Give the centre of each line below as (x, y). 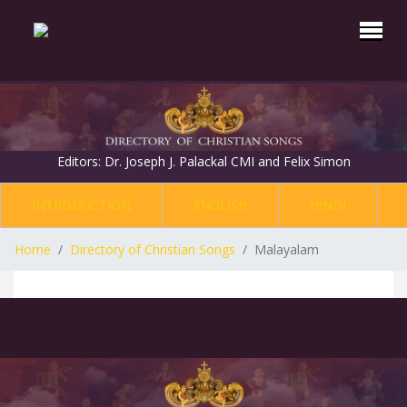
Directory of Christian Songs (153, 250)
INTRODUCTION (81, 205)
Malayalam (287, 250)
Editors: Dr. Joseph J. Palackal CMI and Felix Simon (203, 162)
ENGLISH (220, 205)
